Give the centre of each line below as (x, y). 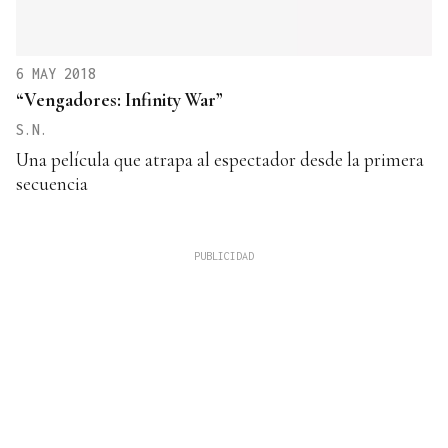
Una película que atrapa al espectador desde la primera (220, 159)
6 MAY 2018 (56, 73)
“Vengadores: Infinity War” (119, 99)
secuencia (52, 183)
